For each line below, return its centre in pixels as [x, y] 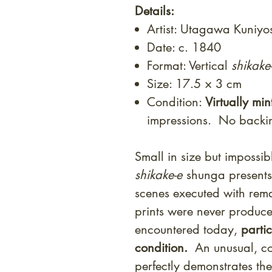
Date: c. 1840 [184, 48]
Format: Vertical [189, 66]
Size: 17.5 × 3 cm [196, 84]
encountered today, [188, 230]
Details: [155, 11]
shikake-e [158, 175]
